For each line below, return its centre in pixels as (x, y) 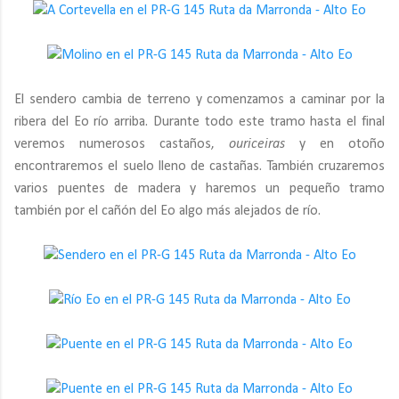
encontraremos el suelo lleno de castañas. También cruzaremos (199, 167)
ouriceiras (257, 144)
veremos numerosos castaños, (122, 144)
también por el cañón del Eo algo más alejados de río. (167, 211)
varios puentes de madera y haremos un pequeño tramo (199, 189)
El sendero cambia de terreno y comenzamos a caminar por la (199, 100)
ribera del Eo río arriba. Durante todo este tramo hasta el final (199, 122)
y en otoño (335, 144)
